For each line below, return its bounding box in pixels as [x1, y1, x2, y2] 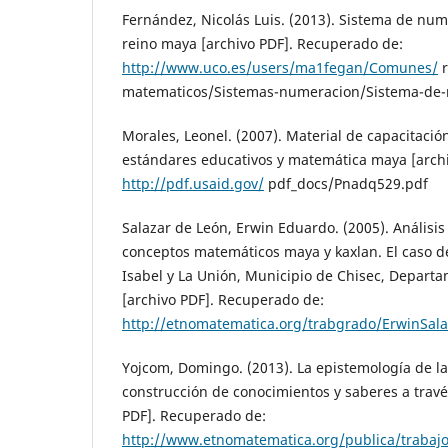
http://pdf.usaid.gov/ [122, 173, 264, 193]
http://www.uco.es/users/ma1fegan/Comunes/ [122, 57, 438, 77]
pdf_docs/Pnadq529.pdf [264, 173, 428, 193]
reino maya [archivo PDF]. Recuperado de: [122, 33, 403, 53]
